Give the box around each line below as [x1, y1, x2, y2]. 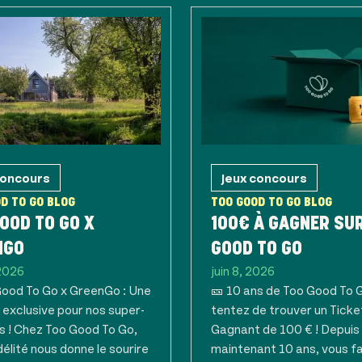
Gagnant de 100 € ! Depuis [211, 321, 360, 336]
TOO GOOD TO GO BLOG [211, 197, 332, 206]
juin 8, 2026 [211, 263, 275, 278]
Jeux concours [221, 170, 307, 185]
